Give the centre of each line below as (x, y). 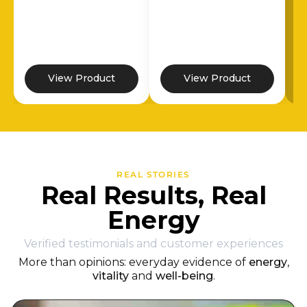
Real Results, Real (153, 195)
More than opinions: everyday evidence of (133, 262)
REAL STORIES (153, 174)
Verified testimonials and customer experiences (153, 243)
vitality (112, 275)
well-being (184, 275)
